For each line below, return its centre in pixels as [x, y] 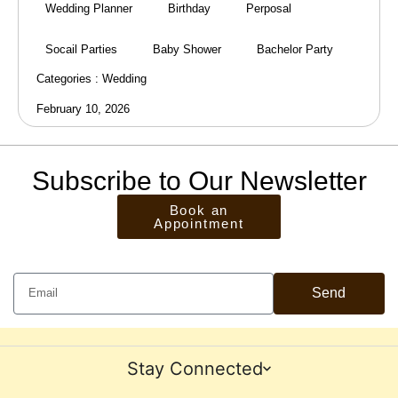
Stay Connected [195, 368]
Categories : [69, 78]
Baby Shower [187, 49]
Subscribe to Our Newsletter [199, 180]
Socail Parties [81, 49]
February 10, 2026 [83, 108]
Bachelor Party [295, 49]
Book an [199, 210]
